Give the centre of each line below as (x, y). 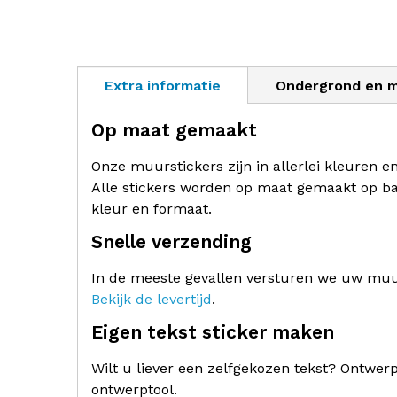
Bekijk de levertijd (152, 299)
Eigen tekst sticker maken (213, 332)
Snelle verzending (171, 241)
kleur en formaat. (152, 209)
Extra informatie (163, 86)
